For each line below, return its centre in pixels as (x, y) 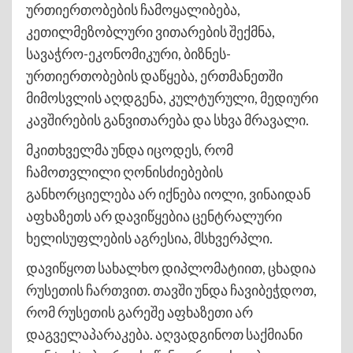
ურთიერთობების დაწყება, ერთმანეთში (154, 75)
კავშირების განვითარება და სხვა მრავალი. (167, 119)
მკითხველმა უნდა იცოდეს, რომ (130, 149)
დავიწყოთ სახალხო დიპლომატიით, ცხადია (171, 268)
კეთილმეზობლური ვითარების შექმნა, (150, 31)
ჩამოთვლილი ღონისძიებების (124, 171)
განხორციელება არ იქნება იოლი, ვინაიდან (168, 193)
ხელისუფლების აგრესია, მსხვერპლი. (149, 238)
